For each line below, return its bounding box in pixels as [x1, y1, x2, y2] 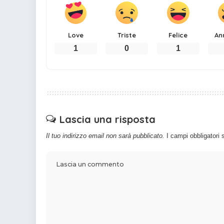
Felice [168, 31, 188, 39]
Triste [117, 31, 136, 39]
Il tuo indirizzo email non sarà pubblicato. [46, 132, 164, 140]
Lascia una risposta [59, 113, 155, 126]
